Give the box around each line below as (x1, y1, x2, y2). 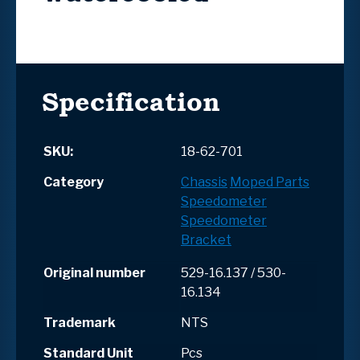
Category (43, 174, 104, 190)
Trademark (43, 314, 116, 330)
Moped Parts (230, 174, 309, 190)
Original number (43, 264, 145, 280)
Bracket (181, 231, 231, 247)
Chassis (181, 174, 227, 190)
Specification (42, 82, 220, 121)
